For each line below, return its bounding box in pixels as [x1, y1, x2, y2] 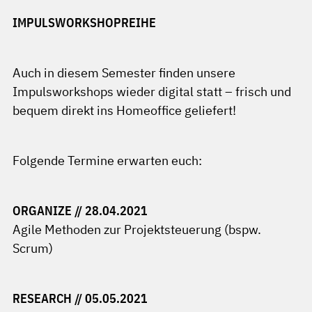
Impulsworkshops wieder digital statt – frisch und [13, 84, 291, 100]
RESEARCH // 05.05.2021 [13, 290, 148, 306]
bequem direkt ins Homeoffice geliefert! [13, 102, 236, 118]
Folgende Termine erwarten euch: [13, 153, 202, 169]
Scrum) [13, 240, 53, 256]
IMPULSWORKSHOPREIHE [13, 15, 156, 31]
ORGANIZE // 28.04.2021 [13, 203, 148, 219]
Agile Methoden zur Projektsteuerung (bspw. [13, 221, 261, 237]
